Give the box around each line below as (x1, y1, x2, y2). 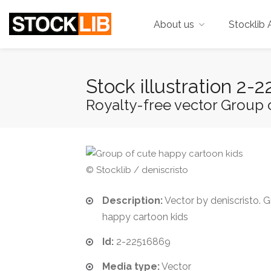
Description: (102, 195, 163, 206)
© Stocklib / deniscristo (86, 165, 188, 175)
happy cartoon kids (102, 211, 188, 223)
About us (154, 19, 194, 30)
